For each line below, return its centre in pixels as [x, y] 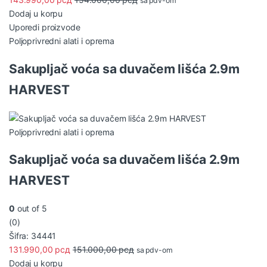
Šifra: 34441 [33, 235]
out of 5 [31, 208]
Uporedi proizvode [45, 27]
